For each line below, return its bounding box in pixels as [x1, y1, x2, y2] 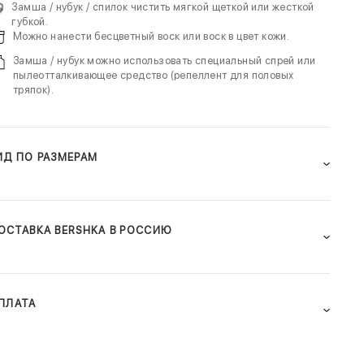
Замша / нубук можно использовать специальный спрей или [12, 54, 316, 67]
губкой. [11, 15, 49, 28]
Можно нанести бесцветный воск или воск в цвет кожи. [12, 30, 290, 42]
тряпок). [12, 84, 54, 96]
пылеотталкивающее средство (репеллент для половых [12, 69, 294, 81]
